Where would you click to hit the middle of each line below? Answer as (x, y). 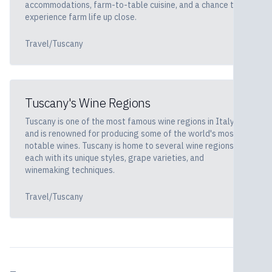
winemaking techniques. (70, 170)
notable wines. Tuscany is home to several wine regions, (130, 146)
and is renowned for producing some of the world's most (131, 134)
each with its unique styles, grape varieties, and (114, 158)
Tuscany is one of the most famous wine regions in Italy (130, 121)
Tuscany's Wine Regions (87, 103)
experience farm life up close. (81, 17)
